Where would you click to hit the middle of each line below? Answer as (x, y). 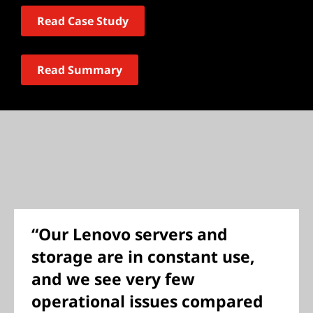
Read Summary (80, 70)
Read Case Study (83, 21)
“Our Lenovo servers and (130, 234)
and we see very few (113, 279)
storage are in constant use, (143, 256)
